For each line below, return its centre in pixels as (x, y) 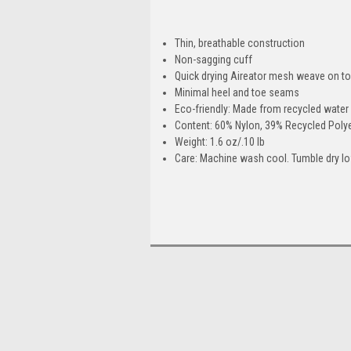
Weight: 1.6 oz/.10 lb (220, 141)
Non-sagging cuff (214, 59)
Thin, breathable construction (240, 43)
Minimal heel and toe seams (237, 92)
